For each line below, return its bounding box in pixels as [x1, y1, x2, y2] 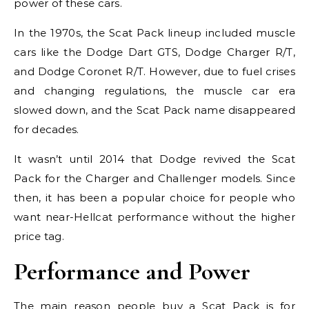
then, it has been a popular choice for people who [14, 191, 295, 204]
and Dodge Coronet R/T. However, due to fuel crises [14, 65, 295, 78]
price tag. [14, 230, 64, 243]
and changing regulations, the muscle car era [14, 84, 295, 97]
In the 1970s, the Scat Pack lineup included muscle [14, 26, 295, 39]
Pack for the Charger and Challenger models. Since [14, 172, 295, 185]
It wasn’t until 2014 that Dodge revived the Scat [14, 152, 295, 166]
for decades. [14, 123, 79, 136]
